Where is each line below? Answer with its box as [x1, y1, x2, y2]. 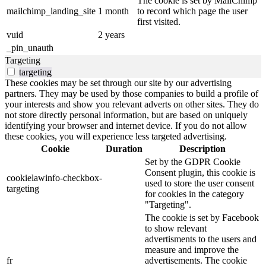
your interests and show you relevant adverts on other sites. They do [5, 99, 259, 109]
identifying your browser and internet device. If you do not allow [5, 120, 247, 131]
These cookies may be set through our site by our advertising [5, 77, 232, 88]
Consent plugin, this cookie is [145, 167, 255, 178]
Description [179, 143, 226, 154]
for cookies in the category [145, 188, 244, 199]
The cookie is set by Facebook [145, 212, 259, 223]
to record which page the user [137, 5, 248, 16]
